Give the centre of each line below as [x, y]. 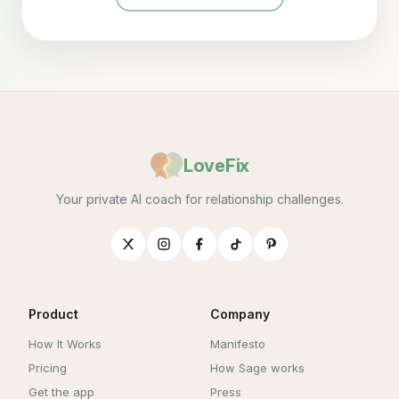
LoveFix [216, 166]
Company [240, 314]
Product [53, 314]
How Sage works [257, 368]
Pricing [48, 368]
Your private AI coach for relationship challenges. [199, 199]
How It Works [65, 344]
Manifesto [238, 344]
